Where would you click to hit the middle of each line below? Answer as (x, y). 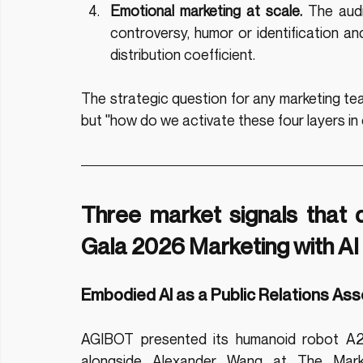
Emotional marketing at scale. (206, 11)
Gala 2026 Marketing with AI (220, 246)
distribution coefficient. (183, 55)
